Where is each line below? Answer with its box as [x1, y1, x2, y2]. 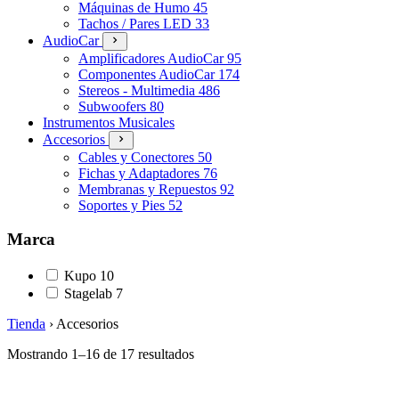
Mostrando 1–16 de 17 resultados [7, 346, 194, 362]
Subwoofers [78, 98, 150, 114]
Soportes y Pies [78, 197, 168, 213]
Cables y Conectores [78, 149, 198, 165]
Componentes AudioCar [78, 66, 218, 82]
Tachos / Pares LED [78, 15, 195, 31]
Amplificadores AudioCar [78, 50, 227, 66]
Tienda [7, 316, 45, 331]
